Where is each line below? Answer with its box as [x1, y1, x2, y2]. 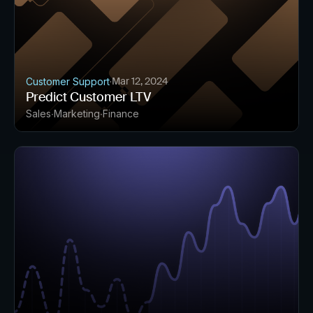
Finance [103, 107, 139, 119]
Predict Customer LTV [26, 88, 151, 105]
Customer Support [26, 75, 110, 87]
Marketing [54, 107, 100, 119]
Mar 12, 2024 [112, 74, 168, 87]
